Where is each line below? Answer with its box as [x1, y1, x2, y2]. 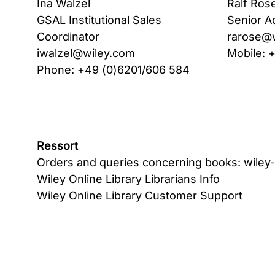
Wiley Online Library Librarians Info [37, 172, 220, 185]
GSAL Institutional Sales [37, 14, 161, 26]
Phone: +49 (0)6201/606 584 [37, 63, 190, 76]
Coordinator [37, 30, 99, 43]
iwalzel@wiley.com [37, 47, 135, 60]
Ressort [37, 139, 78, 152]
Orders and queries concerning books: [37, 156, 244, 169]
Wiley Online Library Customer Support [37, 189, 242, 202]
